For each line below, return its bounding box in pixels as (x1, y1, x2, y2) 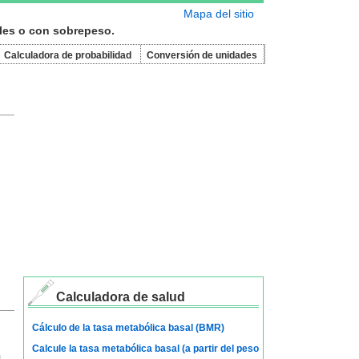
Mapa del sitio (183, 7, 254, 20)
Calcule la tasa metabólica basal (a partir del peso (31, 343, 259, 354)
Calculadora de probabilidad (4, 50, 131, 61)
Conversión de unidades (147, 50, 257, 61)
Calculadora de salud (55, 290, 185, 304)
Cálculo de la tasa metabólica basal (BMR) (31, 322, 224, 333)
